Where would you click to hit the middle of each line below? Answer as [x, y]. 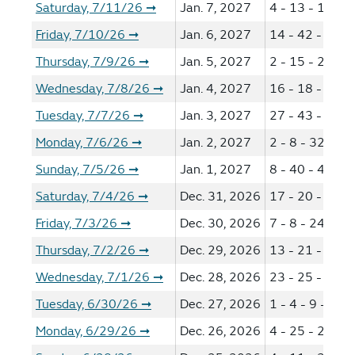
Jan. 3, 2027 [216, 116]
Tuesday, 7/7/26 [83, 116]
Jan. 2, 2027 [216, 143]
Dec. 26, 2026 [220, 331]
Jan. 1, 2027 [216, 170]
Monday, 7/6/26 [82, 143]
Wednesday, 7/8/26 [93, 89]
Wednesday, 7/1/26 [93, 277]
